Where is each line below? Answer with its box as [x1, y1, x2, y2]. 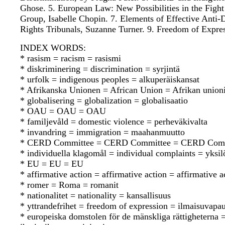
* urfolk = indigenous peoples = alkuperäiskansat [20, 74, 199, 85]
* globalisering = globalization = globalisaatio [20, 95, 188, 106]
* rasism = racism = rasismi [20, 53, 121, 64]
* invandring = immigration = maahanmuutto [20, 127, 185, 138]
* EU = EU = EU [20, 159, 83, 169]
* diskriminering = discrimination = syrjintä [20, 64, 180, 74]
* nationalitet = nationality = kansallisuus [20, 190, 171, 201]
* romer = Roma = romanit [20, 180, 119, 190]
